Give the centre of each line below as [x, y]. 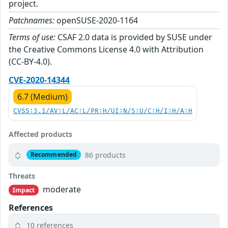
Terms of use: [32, 37]
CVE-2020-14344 [39, 80]
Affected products [40, 134]
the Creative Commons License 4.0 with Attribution [106, 49]
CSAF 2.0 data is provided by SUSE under [134, 37]
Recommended [54, 155]
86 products [105, 155]
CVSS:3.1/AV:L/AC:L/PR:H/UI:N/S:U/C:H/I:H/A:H [103, 111]
